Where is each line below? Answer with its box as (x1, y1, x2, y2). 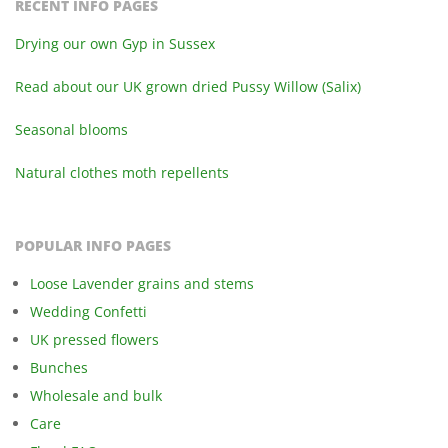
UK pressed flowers (30, 329, 159, 349)
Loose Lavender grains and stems (30, 273, 254, 293)
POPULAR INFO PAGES (15, 235, 171, 255)
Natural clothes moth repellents (15, 162, 229, 182)
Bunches (30, 357, 88, 377)
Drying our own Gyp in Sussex (15, 33, 215, 53)
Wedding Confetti (30, 301, 147, 321)
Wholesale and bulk (30, 385, 162, 405)
